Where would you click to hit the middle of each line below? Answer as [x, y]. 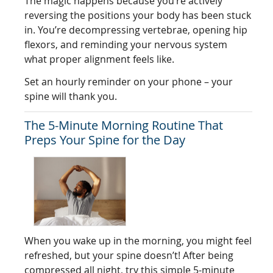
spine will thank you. [71, 97]
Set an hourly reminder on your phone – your [129, 82]
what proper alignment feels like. [100, 59]
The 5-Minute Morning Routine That [124, 126]
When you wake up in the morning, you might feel [138, 241]
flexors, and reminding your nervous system [126, 45]
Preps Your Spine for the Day [105, 140]
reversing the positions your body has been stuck [138, 16]
